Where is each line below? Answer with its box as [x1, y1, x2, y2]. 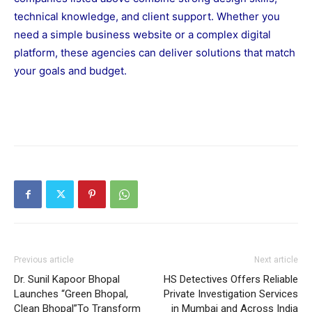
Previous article [14, 255, 74, 265]
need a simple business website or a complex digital [14, 28, 271, 42]
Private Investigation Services [164, 288, 298, 301]
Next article [254, 255, 298, 265]
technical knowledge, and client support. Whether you [14, 10, 280, 24]
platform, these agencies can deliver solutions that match [14, 46, 295, 60]
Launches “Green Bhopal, [14, 288, 128, 301]
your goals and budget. [14, 64, 127, 78]
